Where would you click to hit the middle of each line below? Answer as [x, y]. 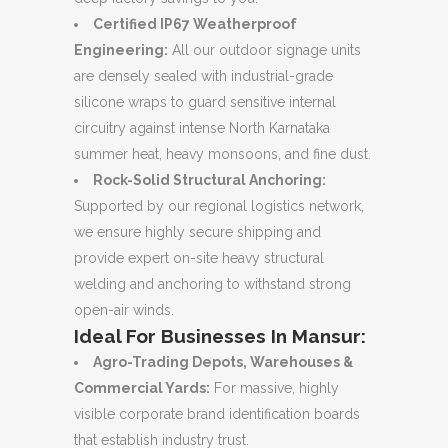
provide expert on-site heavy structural [199, 257]
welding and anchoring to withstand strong [212, 283]
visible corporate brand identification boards [217, 413]
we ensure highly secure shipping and [197, 231]
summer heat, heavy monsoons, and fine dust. [222, 153]
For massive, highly [274, 387]
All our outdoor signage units [264, 49]
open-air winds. [124, 309]
